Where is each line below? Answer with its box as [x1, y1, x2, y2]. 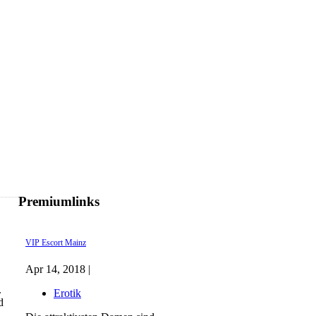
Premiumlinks [18, 194, 99, 209]
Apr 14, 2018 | [25, 263, 90, 276]
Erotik [54, 287, 81, 300]
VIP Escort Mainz [25, 238, 86, 248]
